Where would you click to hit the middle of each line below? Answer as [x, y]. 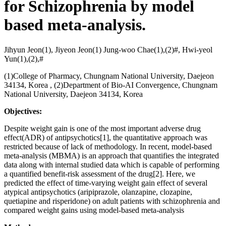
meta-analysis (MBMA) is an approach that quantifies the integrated [111, 155]
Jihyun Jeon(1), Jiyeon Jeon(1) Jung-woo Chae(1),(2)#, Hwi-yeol [108, 49]
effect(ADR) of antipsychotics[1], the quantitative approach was [106, 137]
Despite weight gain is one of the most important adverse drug [102, 128]
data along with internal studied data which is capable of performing [112, 164]
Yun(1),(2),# [24, 59]
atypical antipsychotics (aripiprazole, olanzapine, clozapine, [98, 192]
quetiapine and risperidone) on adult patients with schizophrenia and [112, 201]
